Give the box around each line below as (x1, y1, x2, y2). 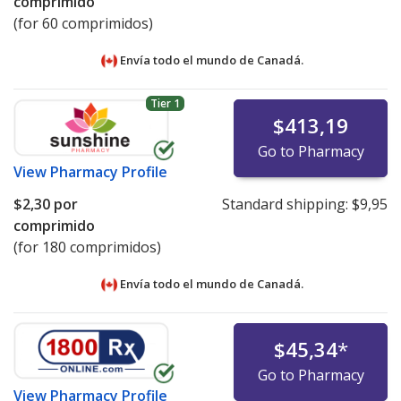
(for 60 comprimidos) (13, 13, 153, 34)
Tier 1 (149, 96, 180, 112)
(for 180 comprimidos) (13, 237, 161, 258)
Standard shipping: (221, 194, 352, 215)
